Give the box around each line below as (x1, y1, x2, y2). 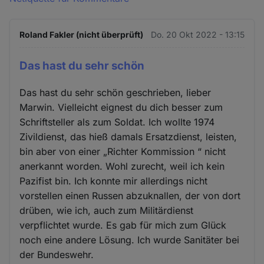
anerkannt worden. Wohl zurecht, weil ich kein (19, 160, 225, 172)
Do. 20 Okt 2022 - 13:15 (150, 29, 245, 40)
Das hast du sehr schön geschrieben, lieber (19, 86, 212, 98)
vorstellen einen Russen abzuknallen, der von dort (19, 189, 241, 202)
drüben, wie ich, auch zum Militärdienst (19, 204, 194, 216)
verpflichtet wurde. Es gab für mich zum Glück (19, 219, 227, 231)
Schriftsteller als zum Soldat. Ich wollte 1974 (19, 115, 215, 128)
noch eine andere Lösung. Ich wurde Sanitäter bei (19, 233, 240, 246)
